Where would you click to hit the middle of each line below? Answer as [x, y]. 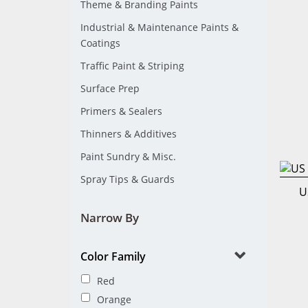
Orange [114, 299]
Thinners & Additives [129, 134]
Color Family [113, 256]
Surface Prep [110, 88]
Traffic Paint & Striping [132, 66]
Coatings [100, 43]
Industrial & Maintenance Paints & [159, 27]
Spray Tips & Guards [128, 179]
